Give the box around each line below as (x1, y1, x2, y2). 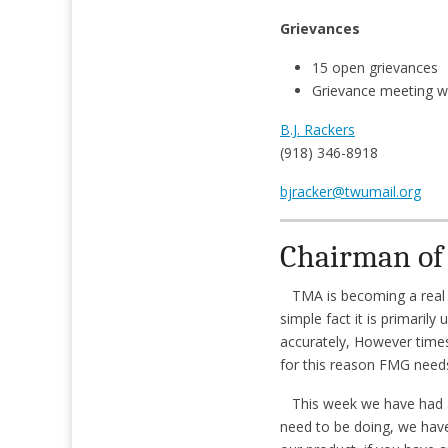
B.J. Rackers (279, 119, 355, 139)
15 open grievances (311, 57, 438, 77)
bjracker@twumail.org (279, 181, 421, 201)
